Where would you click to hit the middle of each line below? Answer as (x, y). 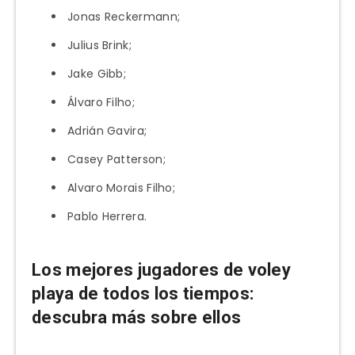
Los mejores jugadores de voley (161, 269)
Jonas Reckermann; (124, 17)
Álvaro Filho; (101, 103)
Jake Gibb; (97, 74)
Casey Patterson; (116, 160)
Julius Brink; (99, 46)
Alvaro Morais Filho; (121, 188)
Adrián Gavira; (107, 131)
